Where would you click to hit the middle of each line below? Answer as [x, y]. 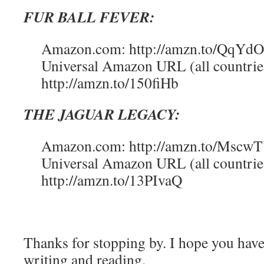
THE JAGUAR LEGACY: [102, 114]
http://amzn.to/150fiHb [110, 82]
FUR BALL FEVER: [89, 16]
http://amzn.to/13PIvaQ [112, 180]
